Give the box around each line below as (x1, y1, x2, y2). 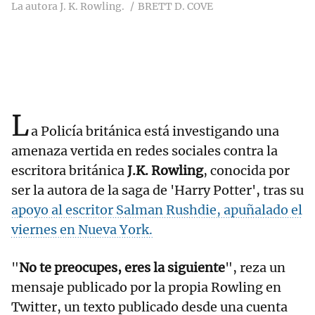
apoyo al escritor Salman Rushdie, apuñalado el (11, 202, 302, 219)
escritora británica (11, 162, 124, 179)
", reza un (225, 259, 285, 276)
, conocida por (203, 162, 290, 179)
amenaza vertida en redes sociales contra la (11, 143, 278, 160)
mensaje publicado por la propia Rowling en (11, 279, 281, 296)
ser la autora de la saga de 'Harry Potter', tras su (11, 182, 304, 199)
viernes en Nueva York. (11, 221, 153, 238)
